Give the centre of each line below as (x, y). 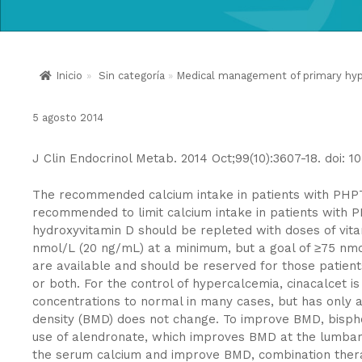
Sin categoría (132, 76)
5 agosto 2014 (68, 118)
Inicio (69, 76)
